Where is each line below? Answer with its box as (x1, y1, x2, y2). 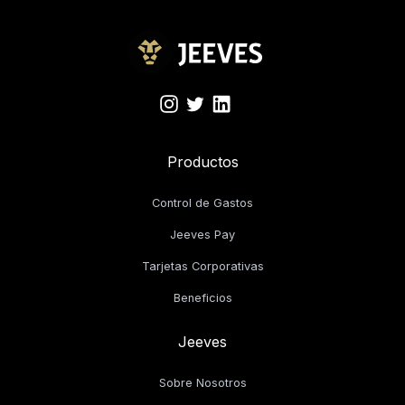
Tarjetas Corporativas (141, 259, 264, 273)
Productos (166, 152, 239, 171)
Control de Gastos (152, 195, 253, 210)
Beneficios (173, 290, 232, 305)
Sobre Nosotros (158, 375, 247, 390)
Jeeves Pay (170, 227, 235, 241)
